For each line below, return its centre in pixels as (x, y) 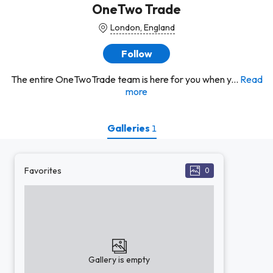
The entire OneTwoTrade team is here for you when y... (124, 79)
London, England (143, 27)
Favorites (43, 170)
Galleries (129, 128)
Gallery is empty (119, 260)
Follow (136, 54)
